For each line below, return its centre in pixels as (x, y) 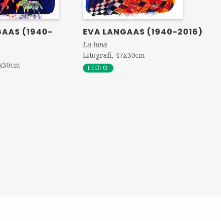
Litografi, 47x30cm (114, 55)
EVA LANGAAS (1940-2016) (143, 32)
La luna (95, 45)
